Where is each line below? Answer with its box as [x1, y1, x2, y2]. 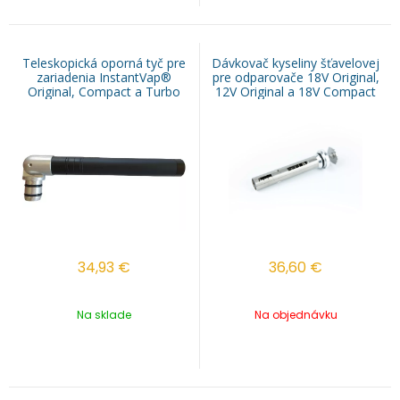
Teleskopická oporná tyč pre [22, 54, 186, 72]
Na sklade [77, 307, 131, 323]
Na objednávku [254, 307, 337, 323]
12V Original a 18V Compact [215, 83, 376, 101]
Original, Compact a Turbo [28, 83, 180, 101]
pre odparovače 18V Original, [212, 69, 379, 87]
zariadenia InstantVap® [37, 69, 171, 87]
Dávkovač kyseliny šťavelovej [212, 54, 379, 72]
